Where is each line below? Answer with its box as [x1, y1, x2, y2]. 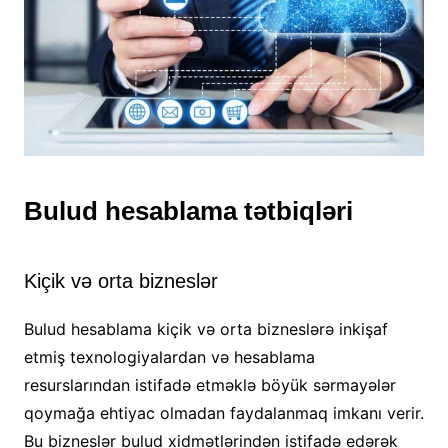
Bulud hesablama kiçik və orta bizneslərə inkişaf [23, 319, 388, 340]
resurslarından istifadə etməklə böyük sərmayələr [23, 375, 396, 396]
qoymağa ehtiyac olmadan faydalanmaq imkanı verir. [23, 403, 424, 424]
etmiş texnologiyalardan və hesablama [23, 347, 315, 368]
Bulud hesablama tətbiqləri [23, 196, 353, 227]
